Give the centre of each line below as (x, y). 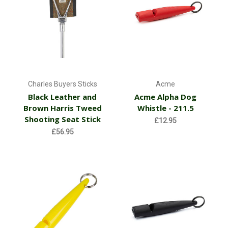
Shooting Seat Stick (62, 119)
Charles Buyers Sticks (62, 84)
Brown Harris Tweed (62, 108)
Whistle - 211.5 (165, 108)
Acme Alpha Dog (166, 97)
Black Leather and (63, 97)
